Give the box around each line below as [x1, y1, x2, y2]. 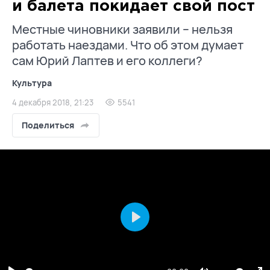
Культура [12, 77, 52, 89]
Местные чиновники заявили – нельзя [12, 21, 233, 37]
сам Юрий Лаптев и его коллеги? [12, 52, 202, 69]
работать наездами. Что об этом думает [12, 37, 243, 53]
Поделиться [22, 119, 74, 131]
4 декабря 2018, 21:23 [12, 97, 93, 108]
